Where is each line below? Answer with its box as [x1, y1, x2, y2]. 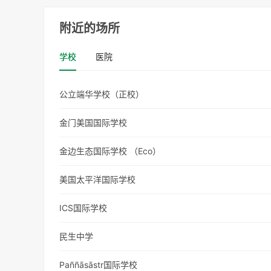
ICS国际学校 [59, 203, 108, 214]
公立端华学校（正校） [59, 89, 145, 100]
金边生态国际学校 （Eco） [59, 146, 162, 157]
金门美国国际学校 [59, 117, 128, 128]
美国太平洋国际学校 [59, 174, 136, 185]
